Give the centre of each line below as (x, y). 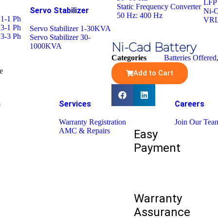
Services (75, 104)
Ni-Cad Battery (154, 47)
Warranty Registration (92, 122)
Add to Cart (153, 73)
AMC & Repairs (84, 131)
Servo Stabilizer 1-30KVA (71, 28)
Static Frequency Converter (159, 7)
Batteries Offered (190, 58)
